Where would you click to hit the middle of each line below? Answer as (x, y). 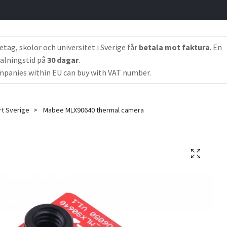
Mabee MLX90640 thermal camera (93, 110)
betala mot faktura (175, 47)
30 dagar (63, 60)
